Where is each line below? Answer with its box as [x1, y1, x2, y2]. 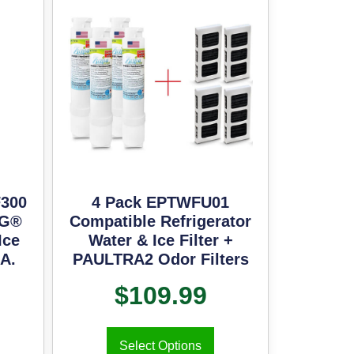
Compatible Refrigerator [70, 212, 252, 230]
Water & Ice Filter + [88, 231, 233, 249]
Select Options [119, 338, 202, 352]
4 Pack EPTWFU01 [92, 193, 230, 211]
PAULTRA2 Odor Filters [72, 250, 249, 268]
